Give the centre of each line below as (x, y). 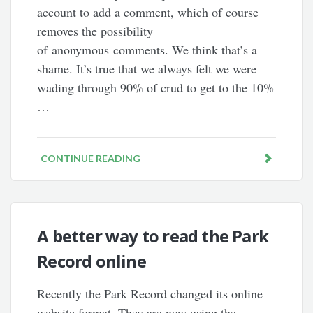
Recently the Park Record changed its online (150, 293)
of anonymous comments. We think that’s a (147, 50)
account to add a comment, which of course (148, 12)
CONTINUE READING (91, 158)
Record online (92, 261)
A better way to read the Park (153, 236)
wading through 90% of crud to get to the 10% (156, 87)
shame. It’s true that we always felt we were (147, 68)
